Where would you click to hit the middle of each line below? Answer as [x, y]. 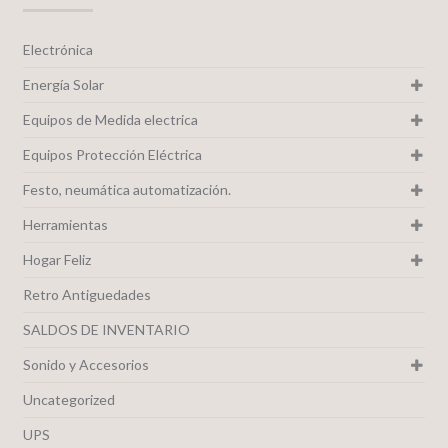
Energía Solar [63, 85]
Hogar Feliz [56, 260]
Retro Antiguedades [86, 295]
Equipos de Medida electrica [110, 120]
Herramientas [65, 225]
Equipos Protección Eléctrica [112, 155]
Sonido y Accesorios [85, 365]
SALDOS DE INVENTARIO [106, 330]
